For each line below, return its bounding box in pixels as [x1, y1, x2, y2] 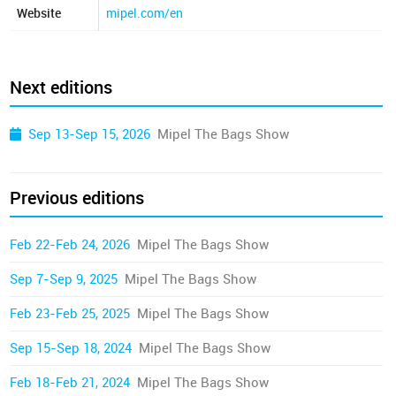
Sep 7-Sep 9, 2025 [10, 271, 118, 287]
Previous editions [10, 187, 145, 209]
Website [17, 6, 62, 21]
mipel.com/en [106, 6, 184, 21]
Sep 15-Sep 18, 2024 [10, 340, 133, 356]
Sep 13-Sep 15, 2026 [28, 126, 151, 142]
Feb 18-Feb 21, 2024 [10, 375, 131, 391]
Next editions [10, 77, 113, 98]
